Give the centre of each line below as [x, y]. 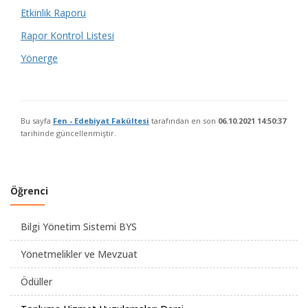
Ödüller [36, 282]
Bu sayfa [37, 121]
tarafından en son [184, 121]
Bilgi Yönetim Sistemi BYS [79, 227]
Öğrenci [29, 191]
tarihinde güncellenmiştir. [68, 133]
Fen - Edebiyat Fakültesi [101, 121]
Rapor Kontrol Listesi [67, 35]
